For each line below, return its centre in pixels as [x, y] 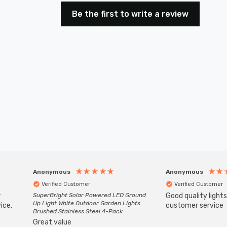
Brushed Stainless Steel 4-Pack [78, 212]
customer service [195, 206]
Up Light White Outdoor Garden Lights [87, 203]
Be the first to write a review [130, 14]
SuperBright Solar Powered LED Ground [89, 195]
